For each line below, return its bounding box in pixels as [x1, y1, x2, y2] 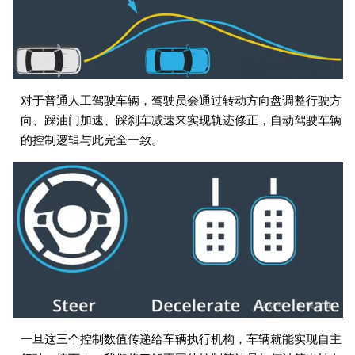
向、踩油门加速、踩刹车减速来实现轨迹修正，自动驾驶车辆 [20, 113, 342, 127]
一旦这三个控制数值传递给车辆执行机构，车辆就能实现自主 [20, 333, 342, 346]
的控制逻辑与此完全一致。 [20, 133, 163, 147]
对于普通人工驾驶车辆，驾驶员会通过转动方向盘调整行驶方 [20, 94, 342, 107]
